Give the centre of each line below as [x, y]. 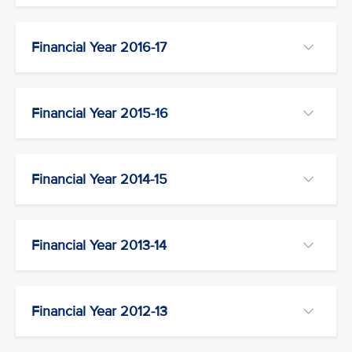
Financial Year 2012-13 [99, 311]
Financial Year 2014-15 [99, 179]
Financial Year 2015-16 [100, 113]
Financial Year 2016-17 [99, 47]
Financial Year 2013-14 [99, 245]
